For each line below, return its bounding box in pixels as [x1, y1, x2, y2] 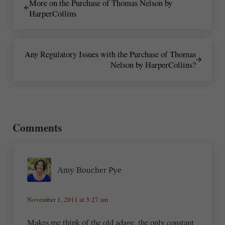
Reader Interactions [12, 100, 115, 118]
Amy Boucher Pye [57, 165, 122, 175]
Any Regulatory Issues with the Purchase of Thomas [25, 48, 196, 60]
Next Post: [12, 37, 46, 49]
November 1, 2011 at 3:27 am [27, 194, 108, 204]
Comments [12, 120, 62, 136]
